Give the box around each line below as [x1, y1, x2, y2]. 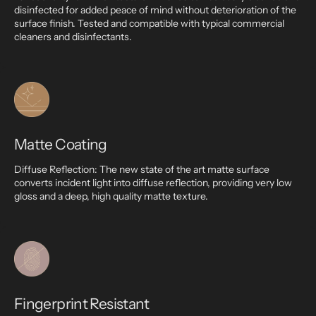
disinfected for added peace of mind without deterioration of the [14, 4, 296, 16]
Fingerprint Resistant [14, 295, 150, 312]
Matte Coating [14, 135, 107, 153]
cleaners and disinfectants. [14, 30, 132, 43]
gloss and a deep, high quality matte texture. [14, 190, 208, 202]
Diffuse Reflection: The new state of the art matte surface [14, 163, 269, 176]
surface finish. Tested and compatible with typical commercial [14, 17, 284, 30]
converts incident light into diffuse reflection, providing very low [14, 176, 292, 189]
